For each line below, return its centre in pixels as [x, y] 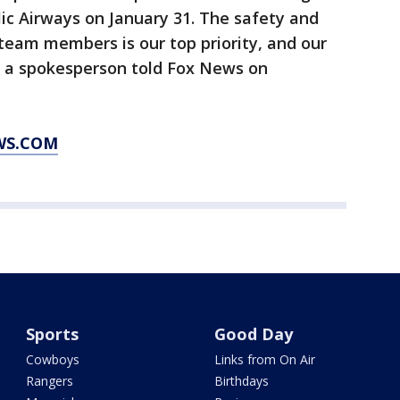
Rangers [50, 381]
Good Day [253, 334]
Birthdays [241, 381]
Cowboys [53, 359]
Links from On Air [264, 359]
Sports [53, 334]
